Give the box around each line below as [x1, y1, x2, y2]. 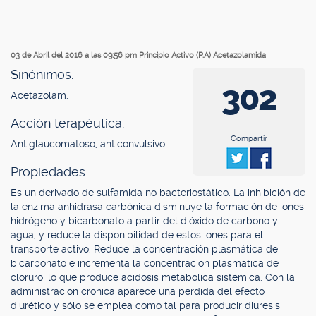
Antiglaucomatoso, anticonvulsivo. [11, 138, 167, 150]
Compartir [231, 134, 267, 143]
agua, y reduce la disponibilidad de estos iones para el [11, 229, 263, 241]
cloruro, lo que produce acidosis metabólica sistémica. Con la [11, 272, 295, 283]
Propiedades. [11, 164, 87, 179]
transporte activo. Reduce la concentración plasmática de [11, 243, 278, 255]
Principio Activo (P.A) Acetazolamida [139, 51, 266, 60]
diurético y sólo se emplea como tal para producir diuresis [11, 300, 280, 311]
